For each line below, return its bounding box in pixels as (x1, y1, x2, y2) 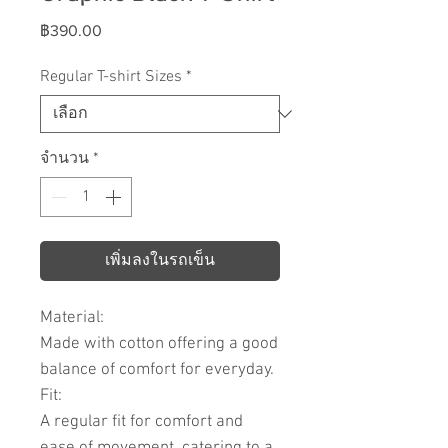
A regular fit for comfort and (40, 412, 243, 433)
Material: (40, 308, 104, 329)
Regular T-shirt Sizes (40, 67, 182, 88)
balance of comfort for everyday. (40, 360, 278, 381)
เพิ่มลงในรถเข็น (105, 251, 215, 272)
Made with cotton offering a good (40, 334, 278, 355)
